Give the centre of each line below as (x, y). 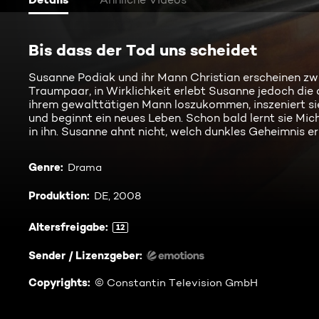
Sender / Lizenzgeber (84, 255)
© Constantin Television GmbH (176, 283)
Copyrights (58, 282)
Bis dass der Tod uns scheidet (143, 50)
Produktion (58, 195)
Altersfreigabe (67, 227)
